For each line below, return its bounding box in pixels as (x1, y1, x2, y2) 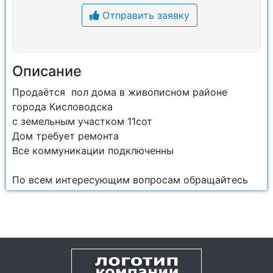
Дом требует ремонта (12, 130, 119, 142)
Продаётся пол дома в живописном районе (12, 86, 227, 98)
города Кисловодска (12, 101, 116, 113)
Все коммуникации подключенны (12, 144, 174, 157)
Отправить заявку (99, 9, 190, 21)
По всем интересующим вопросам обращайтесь (12, 174, 251, 186)
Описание (12, 62, 82, 80)
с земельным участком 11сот (12, 115, 152, 127)
